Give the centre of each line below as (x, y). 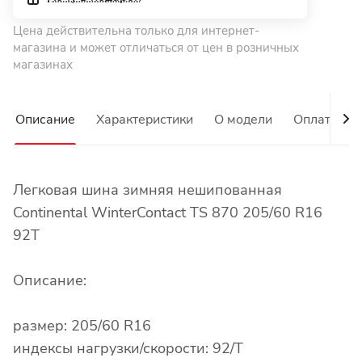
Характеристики (145, 120)
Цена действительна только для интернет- (136, 31)
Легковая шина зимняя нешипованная (147, 190)
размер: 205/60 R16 (82, 326)
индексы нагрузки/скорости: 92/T (128, 349)
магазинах (43, 65)
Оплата (316, 120)
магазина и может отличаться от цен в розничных (156, 48)
